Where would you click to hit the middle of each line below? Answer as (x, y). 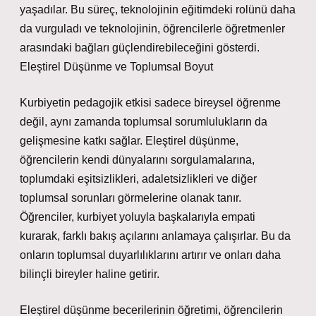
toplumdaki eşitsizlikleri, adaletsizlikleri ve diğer (138, 179)
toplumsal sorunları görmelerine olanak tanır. (130, 198)
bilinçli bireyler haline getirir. (90, 274)
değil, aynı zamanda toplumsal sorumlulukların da (144, 122)
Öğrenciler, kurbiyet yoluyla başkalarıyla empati (138, 217)
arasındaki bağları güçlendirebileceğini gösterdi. (140, 48)
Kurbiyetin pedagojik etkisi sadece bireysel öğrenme (150, 103)
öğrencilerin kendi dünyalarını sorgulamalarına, (137, 160)
